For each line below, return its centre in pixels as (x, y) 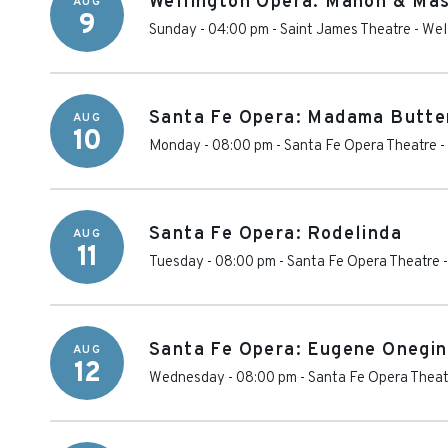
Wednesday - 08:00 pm (223, 378)
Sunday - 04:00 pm (209, 30)
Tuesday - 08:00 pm (212, 262)
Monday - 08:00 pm (211, 146)
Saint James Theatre (345, 30)
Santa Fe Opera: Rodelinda (275, 234)
